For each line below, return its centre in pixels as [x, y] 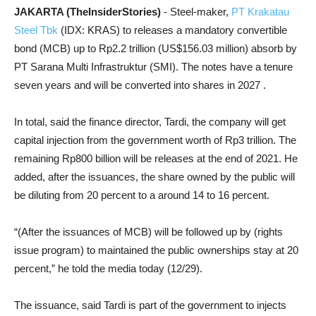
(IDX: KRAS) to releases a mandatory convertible [172, 30]
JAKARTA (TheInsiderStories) [89, 12]
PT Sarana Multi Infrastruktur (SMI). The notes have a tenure [153, 67]
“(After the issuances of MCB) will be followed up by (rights [148, 232]
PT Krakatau [260, 12]
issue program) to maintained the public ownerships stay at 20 [156, 250]
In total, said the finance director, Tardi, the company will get [150, 122]
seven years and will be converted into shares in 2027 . [140, 85]
